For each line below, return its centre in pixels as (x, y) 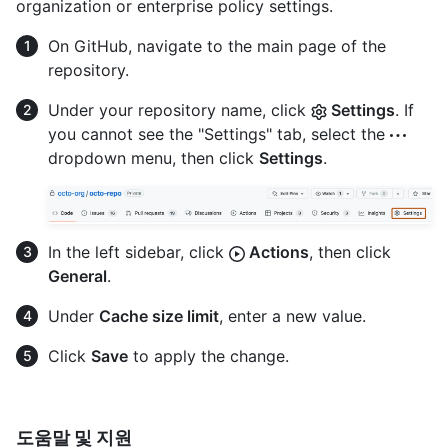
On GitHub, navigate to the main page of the (217, 45)
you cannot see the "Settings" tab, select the (219, 133)
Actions (277, 251)
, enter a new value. (292, 315)
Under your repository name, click (179, 109)
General (77, 275)
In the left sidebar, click (138, 251)
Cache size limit (159, 315)
